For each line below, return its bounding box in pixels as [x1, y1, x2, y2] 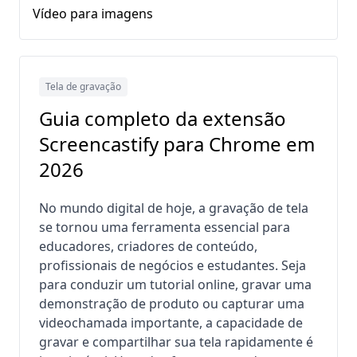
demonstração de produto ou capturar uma [39, 295, 304, 312]
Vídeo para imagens [33, 5, 153, 22]
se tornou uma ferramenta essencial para [39, 218, 290, 236]
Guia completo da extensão [39, 105, 286, 131]
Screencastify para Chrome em [39, 131, 315, 157]
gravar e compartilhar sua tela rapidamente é [39, 333, 313, 351]
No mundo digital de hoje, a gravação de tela [39, 199, 308, 217]
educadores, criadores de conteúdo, [39, 237, 257, 255]
